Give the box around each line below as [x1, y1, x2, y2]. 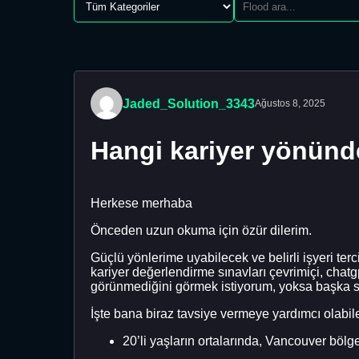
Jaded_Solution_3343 [123, 96, 255, 111]
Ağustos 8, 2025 [255, 98, 325, 109]
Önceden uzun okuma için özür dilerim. [91, 223, 312, 237]
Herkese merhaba [91, 196, 192, 210]
